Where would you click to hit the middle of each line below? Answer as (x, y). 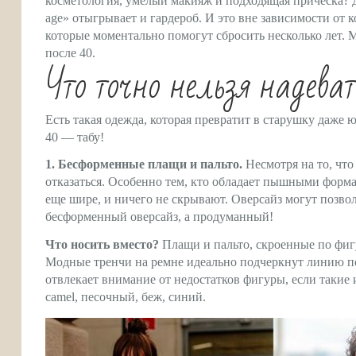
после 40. (70, 52)
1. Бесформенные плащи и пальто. (143, 164)
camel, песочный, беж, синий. (125, 297)
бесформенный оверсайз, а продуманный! (159, 217)
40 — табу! (74, 137)
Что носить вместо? (102, 245)
